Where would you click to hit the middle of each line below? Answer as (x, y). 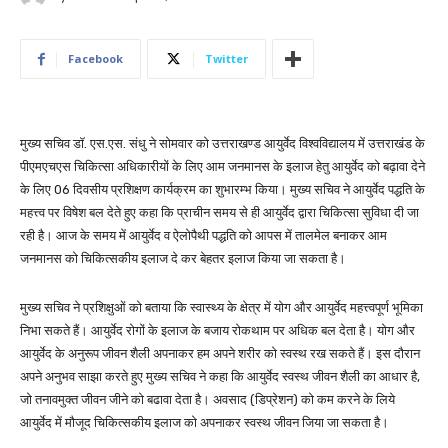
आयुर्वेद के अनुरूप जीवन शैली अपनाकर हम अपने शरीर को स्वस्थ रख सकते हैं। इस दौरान (220, 354)
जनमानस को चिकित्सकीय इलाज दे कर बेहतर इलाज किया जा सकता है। (183, 259)
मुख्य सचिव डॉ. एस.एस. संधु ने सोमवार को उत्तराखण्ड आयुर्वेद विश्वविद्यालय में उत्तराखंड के (222, 144)
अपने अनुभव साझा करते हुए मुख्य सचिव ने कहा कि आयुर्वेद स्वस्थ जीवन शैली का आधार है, (220, 377)
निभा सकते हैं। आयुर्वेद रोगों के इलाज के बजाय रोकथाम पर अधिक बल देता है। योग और (217, 331)
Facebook (95, 59)
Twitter (226, 59)
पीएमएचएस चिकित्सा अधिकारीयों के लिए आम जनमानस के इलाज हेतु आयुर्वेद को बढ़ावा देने (222, 167)
